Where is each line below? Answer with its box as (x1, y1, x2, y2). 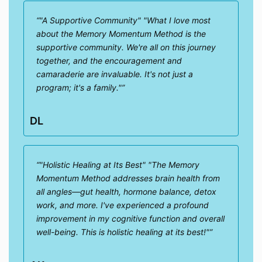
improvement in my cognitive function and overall (36, 213, 225, 224)
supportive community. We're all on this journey (36, 42, 216, 53)
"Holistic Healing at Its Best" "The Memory (39, 160, 199, 170)
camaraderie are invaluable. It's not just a (36, 69, 193, 80)
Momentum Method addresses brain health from (36, 173, 220, 184)
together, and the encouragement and (36, 56, 182, 66)
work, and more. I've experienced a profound (36, 200, 209, 211)
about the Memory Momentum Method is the (36, 29, 206, 39)
